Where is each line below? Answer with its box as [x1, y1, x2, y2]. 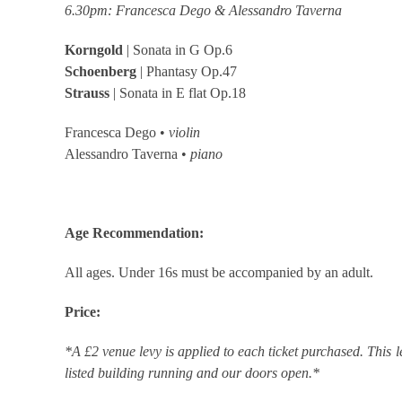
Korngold [65, 41, 123, 57]
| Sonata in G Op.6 [123, 41, 232, 57]
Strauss [65, 84, 109, 100]
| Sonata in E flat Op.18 [109, 84, 246, 100]
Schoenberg [65, 63, 136, 79]
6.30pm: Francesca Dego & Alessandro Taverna [65, 2, 342, 18]
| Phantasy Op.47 [136, 63, 237, 79]
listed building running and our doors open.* [65, 364, 319, 380]
